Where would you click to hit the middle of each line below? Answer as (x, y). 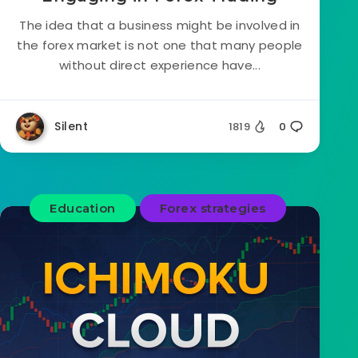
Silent (71, 126)
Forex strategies (213, 208)
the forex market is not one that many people (160, 45)
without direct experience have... (160, 65)
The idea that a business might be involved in (160, 25)
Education (83, 208)
